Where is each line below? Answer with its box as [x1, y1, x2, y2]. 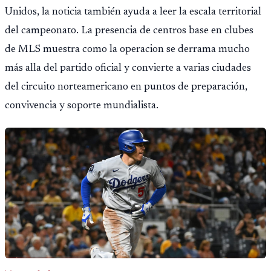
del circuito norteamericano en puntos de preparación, [5, 81, 247, 93]
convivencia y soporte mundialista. [5, 100, 158, 111]
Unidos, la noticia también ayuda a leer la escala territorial [5, 6, 261, 18]
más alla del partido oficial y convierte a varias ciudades [5, 62, 251, 74]
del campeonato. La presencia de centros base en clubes [5, 25, 253, 36]
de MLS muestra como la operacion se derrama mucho [5, 44, 250, 55]
